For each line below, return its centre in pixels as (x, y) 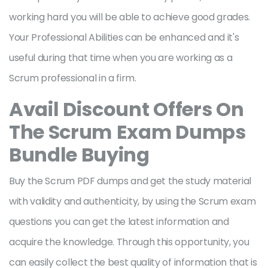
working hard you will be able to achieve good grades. (130, 17)
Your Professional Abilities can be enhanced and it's (124, 37)
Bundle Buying (81, 155)
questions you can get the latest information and (119, 222)
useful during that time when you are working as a (121, 58)
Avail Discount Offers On (127, 109)
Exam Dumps (181, 132)
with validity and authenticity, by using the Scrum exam (133, 201)
